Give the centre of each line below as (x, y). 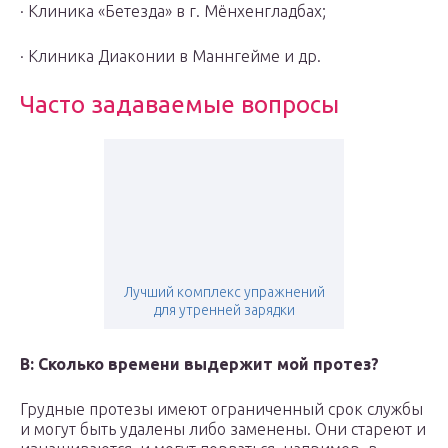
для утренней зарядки (224, 310)
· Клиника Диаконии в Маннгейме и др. (170, 56)
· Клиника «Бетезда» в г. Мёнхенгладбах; (173, 11)
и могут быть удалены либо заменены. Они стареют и (223, 429)
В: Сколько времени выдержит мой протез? (199, 364)
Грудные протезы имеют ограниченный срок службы (221, 409)
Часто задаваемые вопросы (179, 105)
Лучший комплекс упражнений (224, 292)
